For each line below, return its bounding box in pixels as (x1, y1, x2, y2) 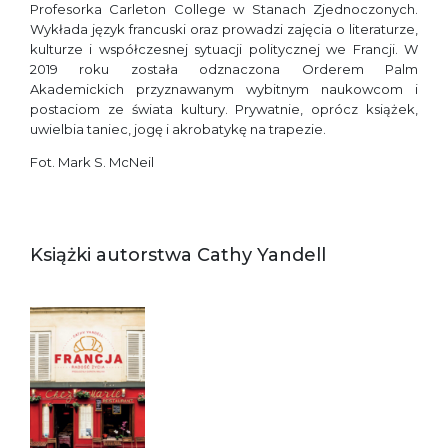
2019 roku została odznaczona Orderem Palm (30, 61, 418, 77)
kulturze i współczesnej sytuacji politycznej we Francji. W (30, 41, 418, 57)
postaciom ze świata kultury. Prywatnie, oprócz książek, (30, 101, 418, 117)
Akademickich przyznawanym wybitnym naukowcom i (30, 81, 418, 97)
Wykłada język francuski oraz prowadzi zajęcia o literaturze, (30, 21, 418, 37)
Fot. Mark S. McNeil (30, 154, 154, 170)
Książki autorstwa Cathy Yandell (30, 244, 326, 266)
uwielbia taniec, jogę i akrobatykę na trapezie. (30, 121, 326, 137)
